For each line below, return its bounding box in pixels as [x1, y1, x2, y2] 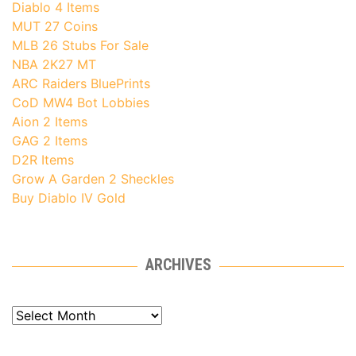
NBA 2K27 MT [12, 56, 96, 73]
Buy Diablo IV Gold [12, 190, 126, 207]
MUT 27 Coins [12, 18, 98, 35]
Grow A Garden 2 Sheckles [12, 171, 174, 188]
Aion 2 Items [12, 114, 87, 130]
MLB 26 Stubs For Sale [12, 37, 149, 54]
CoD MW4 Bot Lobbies [12, 95, 149, 111]
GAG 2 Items [12, 133, 87, 149]
